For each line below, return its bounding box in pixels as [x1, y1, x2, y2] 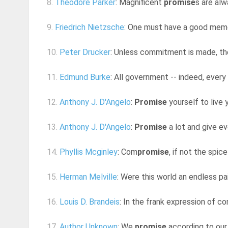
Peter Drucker [60, 47, 110, 58]
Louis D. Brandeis [60, 197, 120, 207]
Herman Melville [60, 172, 117, 182]
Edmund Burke [60, 72, 110, 82]
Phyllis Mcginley [60, 147, 118, 157]
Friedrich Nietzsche [55, 22, 124, 33]
